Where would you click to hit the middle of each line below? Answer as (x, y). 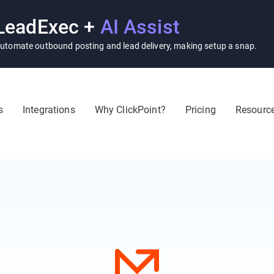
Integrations (49, 110)
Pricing (200, 110)
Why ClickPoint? (130, 110)
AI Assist (140, 27)
